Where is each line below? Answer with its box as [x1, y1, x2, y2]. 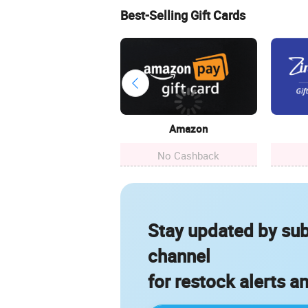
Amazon [169, 121, 208, 135]
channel [147, 243, 210, 268]
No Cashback [157, 148, 219, 162]
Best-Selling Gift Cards [120, 7, 245, 23]
